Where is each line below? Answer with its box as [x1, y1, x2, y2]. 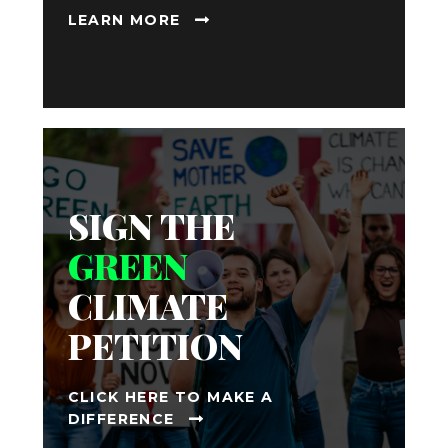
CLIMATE [67, 281, 228, 329]
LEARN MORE [67, 11, 181, 30]
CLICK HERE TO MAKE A [67, 387, 274, 406]
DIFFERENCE [67, 409, 175, 428]
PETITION [67, 321, 243, 369]
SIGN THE [67, 201, 235, 249]
